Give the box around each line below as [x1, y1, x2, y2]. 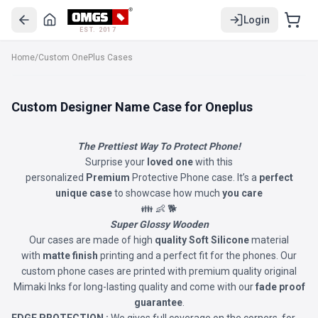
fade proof [253, 281, 305, 292]
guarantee [133, 297, 182, 308]
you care [222, 187, 263, 199]
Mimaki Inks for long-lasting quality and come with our [13, 281, 253, 292]
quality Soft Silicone [155, 234, 249, 246]
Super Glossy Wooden [109, 219, 209, 230]
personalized [25, 172, 86, 183]
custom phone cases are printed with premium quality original [21, 265, 297, 277]
